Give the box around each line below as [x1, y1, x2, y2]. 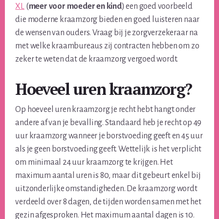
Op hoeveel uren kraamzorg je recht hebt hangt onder [15, 105, 196, 114]
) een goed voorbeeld [121, 2, 193, 11]
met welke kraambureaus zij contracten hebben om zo [15, 42, 199, 51]
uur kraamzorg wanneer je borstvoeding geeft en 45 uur [15, 131, 203, 141]
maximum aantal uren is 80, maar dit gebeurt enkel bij [15, 171, 201, 180]
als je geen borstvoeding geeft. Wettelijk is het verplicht [15, 145, 201, 154]
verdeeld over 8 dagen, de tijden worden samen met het [15, 197, 201, 207]
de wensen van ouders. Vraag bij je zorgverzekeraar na [15, 28, 198, 38]
